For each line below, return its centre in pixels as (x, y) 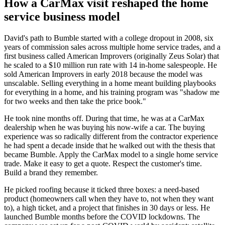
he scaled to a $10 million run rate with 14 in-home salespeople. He (110, 65)
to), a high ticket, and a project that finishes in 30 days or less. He (107, 207)
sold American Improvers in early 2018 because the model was (103, 74)
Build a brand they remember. (51, 172)
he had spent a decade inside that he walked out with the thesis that (109, 145)
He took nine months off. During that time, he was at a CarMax (104, 118)
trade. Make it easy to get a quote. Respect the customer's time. (103, 163)
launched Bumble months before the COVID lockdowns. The (102, 216)
